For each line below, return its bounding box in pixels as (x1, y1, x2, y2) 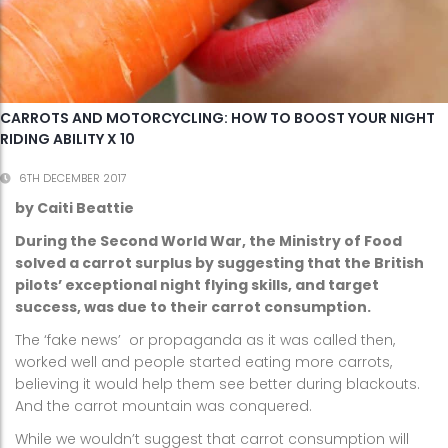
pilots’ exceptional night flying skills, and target (15, 275, 379, 296)
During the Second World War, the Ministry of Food (15, 231, 402, 252)
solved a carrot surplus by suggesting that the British (15, 253, 424, 274)
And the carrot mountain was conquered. (15, 396, 312, 417)
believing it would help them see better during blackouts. (15, 374, 420, 395)
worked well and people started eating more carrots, (15, 352, 392, 373)
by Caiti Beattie (15, 198, 134, 219)
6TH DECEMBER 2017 (19, 170, 127, 187)
